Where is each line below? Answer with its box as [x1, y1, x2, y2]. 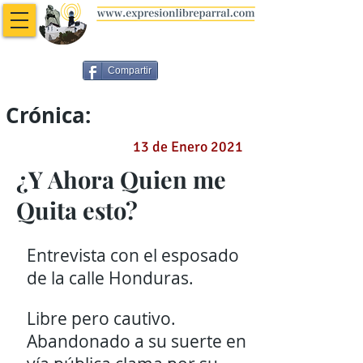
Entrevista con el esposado [27, 244, 239, 267]
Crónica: [6, 100, 91, 130]
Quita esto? [16, 194, 138, 225]
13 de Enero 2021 [133, 138, 243, 156]
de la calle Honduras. [27, 267, 194, 289]
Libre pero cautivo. [27, 307, 176, 330]
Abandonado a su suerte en [27, 330, 246, 352]
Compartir [108, 65, 152, 76]
